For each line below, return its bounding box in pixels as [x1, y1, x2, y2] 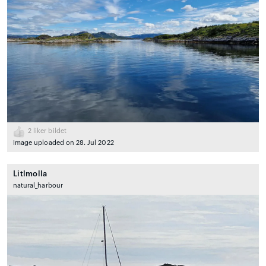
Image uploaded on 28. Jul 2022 [13, 140, 114, 147]
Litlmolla [13, 170, 47, 178]
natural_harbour [13, 182, 63, 189]
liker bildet [31, 128, 66, 135]
